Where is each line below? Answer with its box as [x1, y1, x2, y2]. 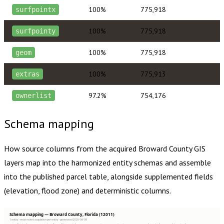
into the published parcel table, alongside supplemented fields [4, 171, 213, 181]
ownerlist [15, 91, 52, 99]
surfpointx [15, 5, 56, 13]
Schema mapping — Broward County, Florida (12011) [9, 211, 114, 217]
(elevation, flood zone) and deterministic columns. [4, 185, 171, 195]
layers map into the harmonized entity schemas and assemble [4, 157, 211, 167]
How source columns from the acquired [4, 143, 138, 153]
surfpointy [15, 26, 56, 35]
